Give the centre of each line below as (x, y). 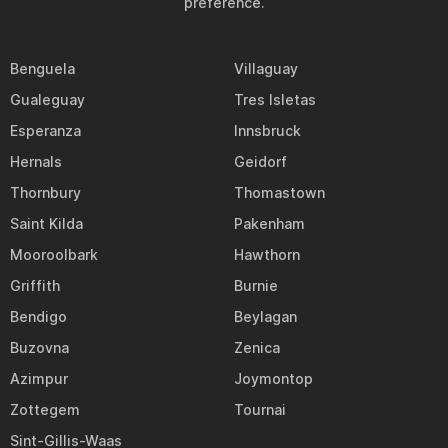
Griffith (35, 285)
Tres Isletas (275, 99)
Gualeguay (47, 99)
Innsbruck (267, 130)
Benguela (42, 68)
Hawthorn (267, 254)
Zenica (257, 347)
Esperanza (45, 130)
